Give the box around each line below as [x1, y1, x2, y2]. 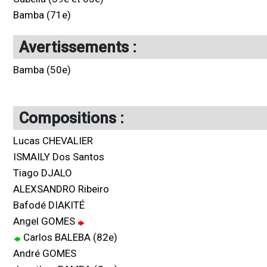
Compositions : [19, 109, 124, 127]
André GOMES [13, 247, 76, 259]
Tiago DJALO [13, 167, 72, 179]
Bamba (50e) [13, 64, 71, 76]
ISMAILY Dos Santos [13, 151, 104, 163]
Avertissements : [19, 38, 136, 56]
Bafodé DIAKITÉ [13, 199, 85, 211]
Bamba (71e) [13, 9, 71, 21]
